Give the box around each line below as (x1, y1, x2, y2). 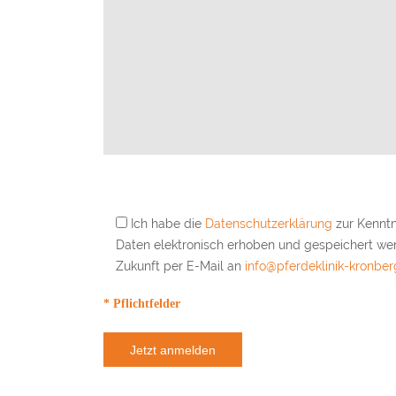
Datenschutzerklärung (205, 217, 332, 231)
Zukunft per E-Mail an (116, 259, 245, 273)
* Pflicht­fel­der (103, 297, 180, 310)
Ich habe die (131, 217, 205, 231)
